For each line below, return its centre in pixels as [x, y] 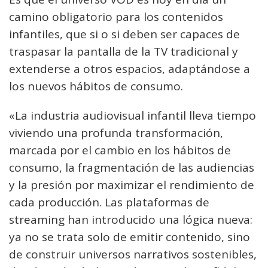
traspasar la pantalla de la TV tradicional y [124, 52]
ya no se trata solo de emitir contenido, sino [130, 237]
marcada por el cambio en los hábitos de [120, 150]
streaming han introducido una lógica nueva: [131, 220]
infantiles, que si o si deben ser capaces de [124, 34]
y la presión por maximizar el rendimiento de [132, 185]
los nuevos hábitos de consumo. [96, 86]
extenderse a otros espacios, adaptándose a [130, 69]
